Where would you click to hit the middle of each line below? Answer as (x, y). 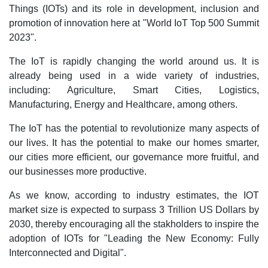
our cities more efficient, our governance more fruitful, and (134, 157)
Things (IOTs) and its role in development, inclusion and (134, 9)
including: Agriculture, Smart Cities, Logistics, (134, 90)
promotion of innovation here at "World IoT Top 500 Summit (134, 23)
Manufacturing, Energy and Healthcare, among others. (123, 104)
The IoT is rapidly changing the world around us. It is (134, 61)
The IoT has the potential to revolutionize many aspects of (134, 128)
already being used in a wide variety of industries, (134, 76)
